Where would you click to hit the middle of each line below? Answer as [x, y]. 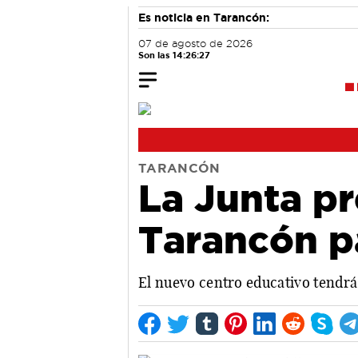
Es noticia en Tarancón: [204, 18]
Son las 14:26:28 [174, 55]
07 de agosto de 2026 [195, 44]
